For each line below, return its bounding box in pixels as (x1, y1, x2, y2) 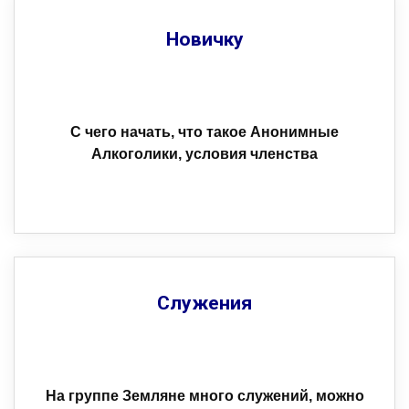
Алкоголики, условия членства (91, 146, 318, 162)
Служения (157, 292, 252, 314)
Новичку (165, 28, 244, 50)
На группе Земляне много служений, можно (45, 388, 364, 404)
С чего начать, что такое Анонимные (70, 124, 339, 140)
